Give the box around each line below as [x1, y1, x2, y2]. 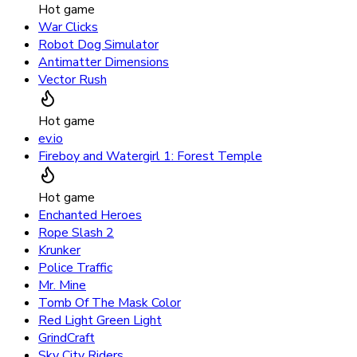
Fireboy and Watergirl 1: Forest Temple [38, 147, 262, 166]
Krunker [38, 241, 80, 260]
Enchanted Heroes [38, 206, 142, 225]
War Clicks [38, 18, 98, 37]
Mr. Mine [38, 277, 86, 295]
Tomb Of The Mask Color [38, 294, 181, 312]
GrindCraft [38, 329, 95, 347]
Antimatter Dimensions [38, 53, 169, 72]
